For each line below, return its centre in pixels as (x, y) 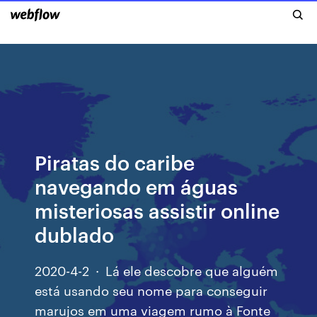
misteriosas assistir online (157, 210)
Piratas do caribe (115, 162)
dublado (75, 234)
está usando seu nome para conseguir (151, 290)
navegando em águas (137, 186)
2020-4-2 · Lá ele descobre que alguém (157, 270)
